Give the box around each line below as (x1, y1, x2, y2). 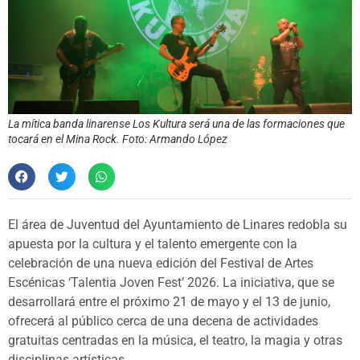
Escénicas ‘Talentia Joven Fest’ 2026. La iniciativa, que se (8, 275, 334, 291)
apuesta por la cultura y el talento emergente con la (8, 236, 297, 252)
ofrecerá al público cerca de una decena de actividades (8, 313, 318, 329)
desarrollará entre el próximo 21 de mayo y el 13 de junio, (8, 294, 330, 310)
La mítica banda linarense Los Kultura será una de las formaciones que (8, 117, 345, 131)
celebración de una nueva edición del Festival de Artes (8, 256, 313, 272)
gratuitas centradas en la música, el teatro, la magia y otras (8, 333, 342, 349)
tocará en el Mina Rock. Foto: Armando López (8, 133, 227, 146)
